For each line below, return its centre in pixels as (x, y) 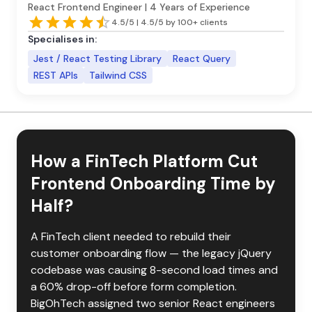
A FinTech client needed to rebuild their (132, 236)
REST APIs (56, 75)
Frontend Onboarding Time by (153, 184)
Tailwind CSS (118, 75)
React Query (202, 58)
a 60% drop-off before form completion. (135, 287)
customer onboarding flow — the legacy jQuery (153, 253)
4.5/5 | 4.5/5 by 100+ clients (170, 22)
